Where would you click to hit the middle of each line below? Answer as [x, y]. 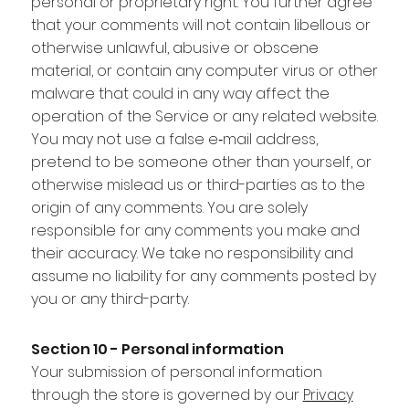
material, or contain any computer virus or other [204, 70]
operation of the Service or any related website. [204, 116]
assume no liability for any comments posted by [203, 276]
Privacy [328, 394]
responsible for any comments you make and [195, 230]
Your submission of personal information [176, 372]
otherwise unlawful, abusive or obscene [174, 47]
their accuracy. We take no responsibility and [192, 253]
